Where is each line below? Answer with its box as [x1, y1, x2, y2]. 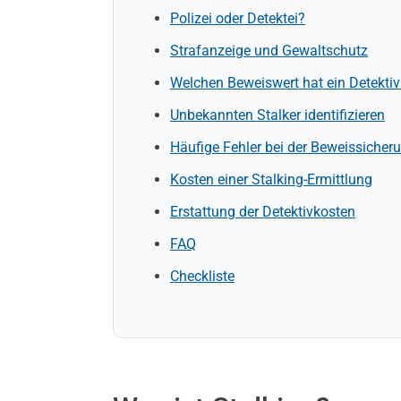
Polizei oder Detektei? [170, 10, 305, 27]
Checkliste [170, 268, 235, 285]
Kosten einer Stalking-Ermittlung [170, 171, 372, 188]
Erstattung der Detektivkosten [170, 203, 355, 220]
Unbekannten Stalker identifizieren [170, 107, 385, 124]
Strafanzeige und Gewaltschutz [170, 42, 368, 59]
